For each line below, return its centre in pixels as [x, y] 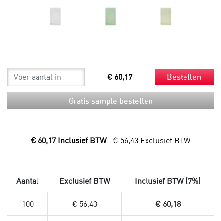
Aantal [27, 180]
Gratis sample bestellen [110, 100]
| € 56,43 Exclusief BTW [149, 140]
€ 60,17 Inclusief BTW [69, 140]
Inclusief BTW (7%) [167, 180]
